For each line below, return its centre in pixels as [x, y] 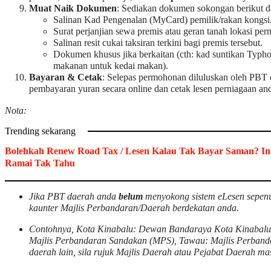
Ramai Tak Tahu [40, 163]
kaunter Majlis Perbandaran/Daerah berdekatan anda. [134, 208]
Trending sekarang [40, 131]
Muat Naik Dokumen [73, 9]
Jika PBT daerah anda [74, 197]
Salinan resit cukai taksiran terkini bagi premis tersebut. [158, 43]
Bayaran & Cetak [66, 78]
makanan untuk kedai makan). [111, 66]
